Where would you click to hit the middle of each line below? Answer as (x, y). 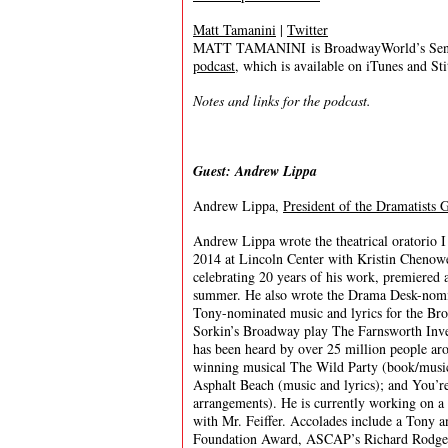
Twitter (307, 29)
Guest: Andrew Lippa (255, 171)
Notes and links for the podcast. (282, 100)
